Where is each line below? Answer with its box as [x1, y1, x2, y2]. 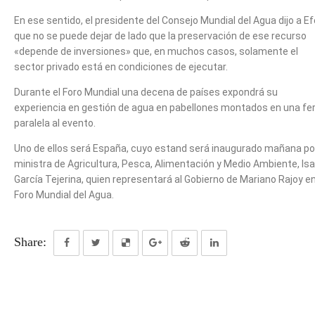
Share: [14, 234, 46, 249]
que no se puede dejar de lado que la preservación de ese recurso [14, 30, 307, 41]
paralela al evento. [14, 117, 96, 129]
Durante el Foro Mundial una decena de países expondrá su [14, 86, 278, 98]
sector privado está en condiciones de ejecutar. [14, 60, 228, 72]
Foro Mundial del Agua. [14, 188, 114, 200]
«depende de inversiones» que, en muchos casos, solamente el [14, 45, 298, 57]
